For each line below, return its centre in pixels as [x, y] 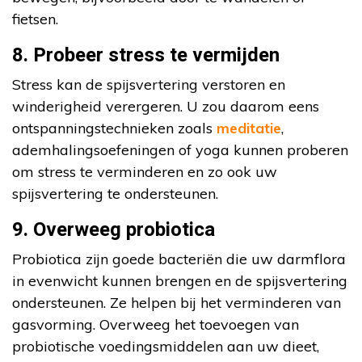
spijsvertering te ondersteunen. [115, 194]
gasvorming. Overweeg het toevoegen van [156, 325]
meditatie [249, 128]
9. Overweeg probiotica [114, 230]
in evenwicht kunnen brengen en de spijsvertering [180, 281]
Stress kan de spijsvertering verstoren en [149, 85]
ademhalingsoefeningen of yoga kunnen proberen [180, 150]
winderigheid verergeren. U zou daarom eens [166, 107]
